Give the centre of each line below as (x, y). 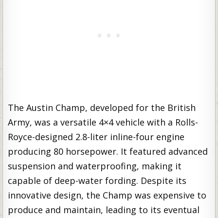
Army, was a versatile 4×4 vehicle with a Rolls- (103, 122)
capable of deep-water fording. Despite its (97, 180)
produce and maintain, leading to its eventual (104, 209)
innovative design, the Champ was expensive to (107, 195)
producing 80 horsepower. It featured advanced (108, 151)
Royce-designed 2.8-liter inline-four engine (96, 136)
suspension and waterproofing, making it (95, 166)
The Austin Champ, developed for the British (102, 107)
